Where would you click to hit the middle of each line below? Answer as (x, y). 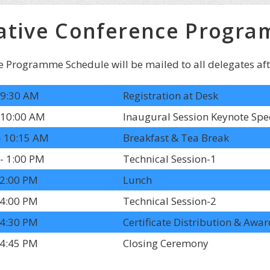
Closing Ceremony (166, 243)
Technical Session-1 (170, 159)
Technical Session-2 (170, 201)
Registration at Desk (171, 96)
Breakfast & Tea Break (176, 138)
